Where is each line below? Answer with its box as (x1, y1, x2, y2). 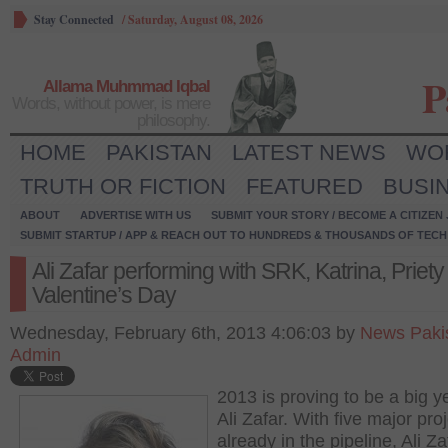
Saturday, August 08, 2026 (128, 11, 263, 28)
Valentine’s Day (32, 282, 176, 308)
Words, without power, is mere (12, 94, 210, 113)
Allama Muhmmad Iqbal (43, 77, 210, 96)
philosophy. (137, 111, 210, 130)
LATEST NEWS (232, 140, 386, 165)
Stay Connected (34, 11, 114, 28)
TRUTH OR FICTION (20, 174, 226, 199)
